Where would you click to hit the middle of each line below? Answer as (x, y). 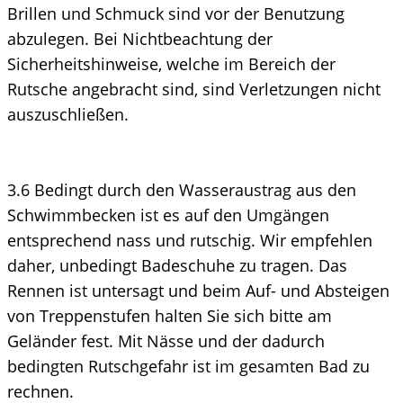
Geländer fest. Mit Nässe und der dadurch (166, 340)
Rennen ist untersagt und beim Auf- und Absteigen (198, 290)
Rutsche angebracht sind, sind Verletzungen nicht (194, 89)
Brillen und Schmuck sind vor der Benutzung (176, 13)
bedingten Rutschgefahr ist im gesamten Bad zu (188, 366)
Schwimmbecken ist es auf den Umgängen (168, 215)
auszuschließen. (68, 114)
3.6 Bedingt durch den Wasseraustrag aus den (182, 189)
